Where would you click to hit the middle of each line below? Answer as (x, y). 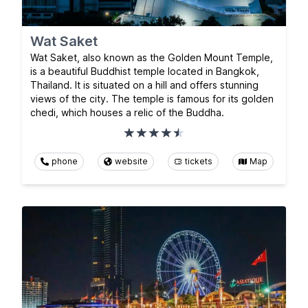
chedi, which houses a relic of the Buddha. (127, 112)
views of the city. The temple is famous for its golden (152, 98)
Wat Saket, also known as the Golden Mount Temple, (152, 57)
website (131, 161)
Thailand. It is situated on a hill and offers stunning (144, 85)
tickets (199, 161)
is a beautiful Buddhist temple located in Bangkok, (145, 71)
